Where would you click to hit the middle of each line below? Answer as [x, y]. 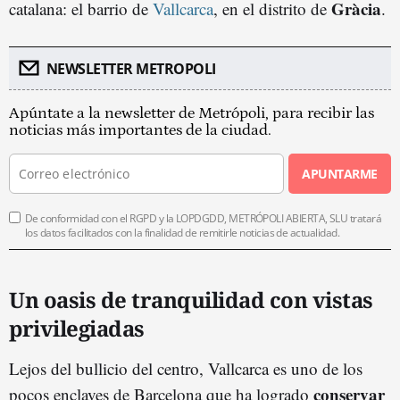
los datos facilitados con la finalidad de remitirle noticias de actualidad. [183, 232]
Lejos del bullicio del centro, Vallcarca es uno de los [186, 368]
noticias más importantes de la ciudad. [140, 130]
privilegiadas [77, 328]
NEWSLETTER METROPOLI [131, 68]
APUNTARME [340, 173]
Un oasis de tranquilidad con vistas [191, 299]
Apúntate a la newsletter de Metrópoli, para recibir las [192, 113]
